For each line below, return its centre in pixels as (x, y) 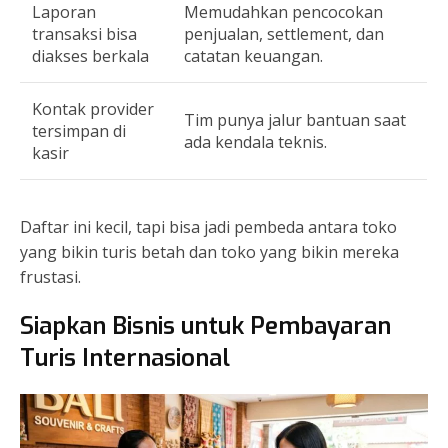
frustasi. (50, 277)
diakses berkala (90, 56)
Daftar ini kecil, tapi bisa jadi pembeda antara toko (208, 227)
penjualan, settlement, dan (284, 34)
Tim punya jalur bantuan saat (295, 120)
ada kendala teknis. (255, 142)
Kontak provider (93, 109)
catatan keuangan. (253, 56)
